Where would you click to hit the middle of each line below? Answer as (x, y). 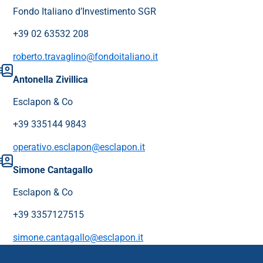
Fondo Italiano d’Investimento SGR (85, 12)
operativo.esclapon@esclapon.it (79, 147)
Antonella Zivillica (50, 80)
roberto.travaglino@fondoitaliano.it (85, 57)
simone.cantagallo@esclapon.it (78, 238)
